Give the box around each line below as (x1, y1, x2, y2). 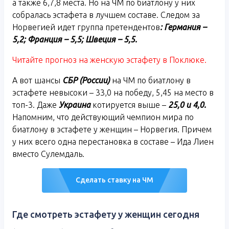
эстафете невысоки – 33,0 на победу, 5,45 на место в (12, 88, 214, 98)
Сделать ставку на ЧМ (76, 176, 153, 185)
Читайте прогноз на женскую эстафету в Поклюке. (12, 55, 207, 65)
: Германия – (160, 22, 207, 32)
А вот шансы (12, 76, 62, 85)
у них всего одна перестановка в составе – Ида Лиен (12, 137, 214, 147)
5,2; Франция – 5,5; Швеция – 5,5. (12, 35, 137, 44)
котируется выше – (90, 100, 168, 110)
